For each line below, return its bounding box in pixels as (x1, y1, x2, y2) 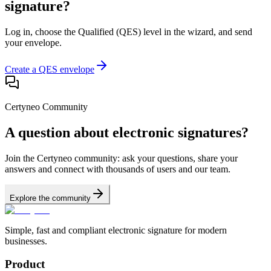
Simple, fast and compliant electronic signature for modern (5, 224, 227, 235)
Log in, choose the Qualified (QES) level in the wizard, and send (5, 26, 252, 37)
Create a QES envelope (5, 64, 94, 74)
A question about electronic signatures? (5, 124, 249, 140)
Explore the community (10, 193, 91, 203)
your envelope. (5, 37, 62, 48)
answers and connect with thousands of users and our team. (5, 163, 230, 174)
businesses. (5, 235, 47, 246)
